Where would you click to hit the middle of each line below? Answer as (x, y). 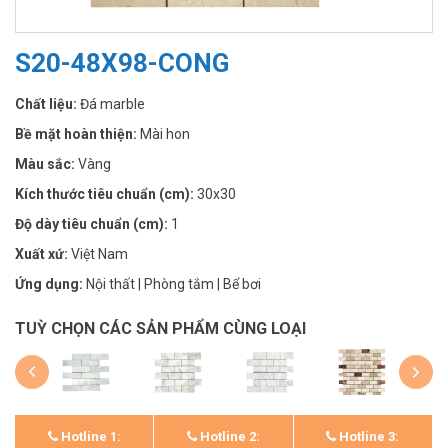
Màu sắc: (46, 163)
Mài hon (165, 133)
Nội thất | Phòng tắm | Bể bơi (173, 283)
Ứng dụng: (50, 283)
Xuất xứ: (43, 253)
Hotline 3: (368, 436)
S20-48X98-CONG (122, 62)
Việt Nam (99, 253)
